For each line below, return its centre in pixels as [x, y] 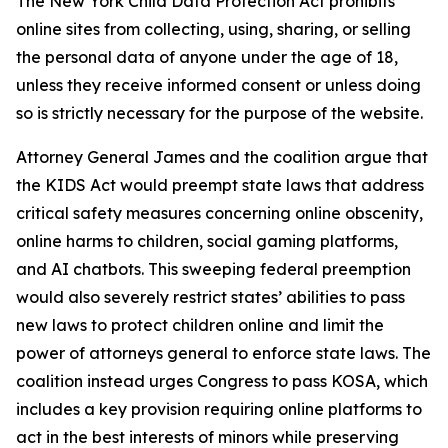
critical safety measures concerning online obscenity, [219, 213]
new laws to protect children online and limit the [200, 325]
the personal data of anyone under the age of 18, [207, 57]
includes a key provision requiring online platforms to [219, 409]
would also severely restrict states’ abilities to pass [210, 297]
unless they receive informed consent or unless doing [218, 85]
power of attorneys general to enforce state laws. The [223, 353]
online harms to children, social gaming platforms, [207, 241]
